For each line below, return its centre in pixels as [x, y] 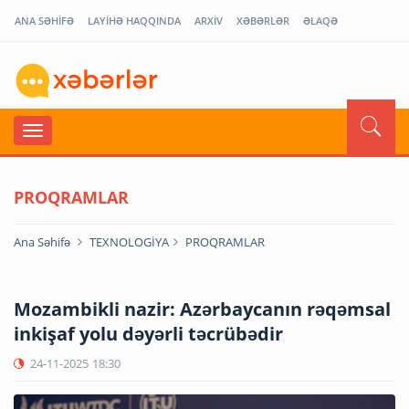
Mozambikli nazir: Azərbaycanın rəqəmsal [202, 309]
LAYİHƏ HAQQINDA [134, 21]
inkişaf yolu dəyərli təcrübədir [148, 333]
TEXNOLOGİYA [129, 241]
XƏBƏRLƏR [263, 21]
